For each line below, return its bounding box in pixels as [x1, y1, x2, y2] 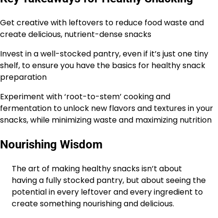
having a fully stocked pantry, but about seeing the [12, 175, 206, 186]
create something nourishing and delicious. [12, 198, 174, 210]
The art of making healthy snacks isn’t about [12, 163, 182, 175]
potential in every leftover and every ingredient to [12, 186, 203, 198]
